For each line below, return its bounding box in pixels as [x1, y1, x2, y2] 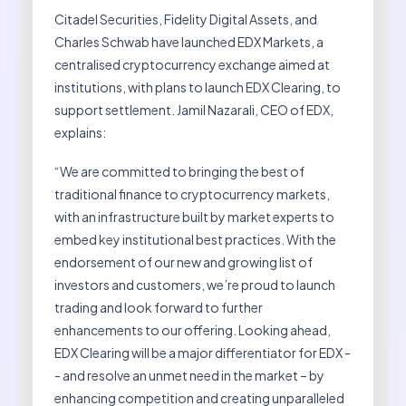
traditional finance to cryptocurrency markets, [54, 185, 330, 202]
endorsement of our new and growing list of [54, 253, 313, 270]
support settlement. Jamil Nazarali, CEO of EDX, [54, 101, 333, 118]
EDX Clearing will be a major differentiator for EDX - [54, 343, 351, 361]
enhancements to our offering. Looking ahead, [54, 321, 331, 338]
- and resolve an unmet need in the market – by [54, 366, 324, 383]
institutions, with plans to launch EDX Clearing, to [54, 78, 341, 95]
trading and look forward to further [54, 298, 263, 315]
